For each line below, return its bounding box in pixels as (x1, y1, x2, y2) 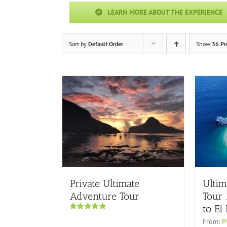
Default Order (88, 40, 123, 48)
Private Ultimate (70, 177, 139, 190)
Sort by (69, 40, 88, 48)
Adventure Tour (70, 190, 139, 202)
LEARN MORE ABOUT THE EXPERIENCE (107, 7, 223, 17)
